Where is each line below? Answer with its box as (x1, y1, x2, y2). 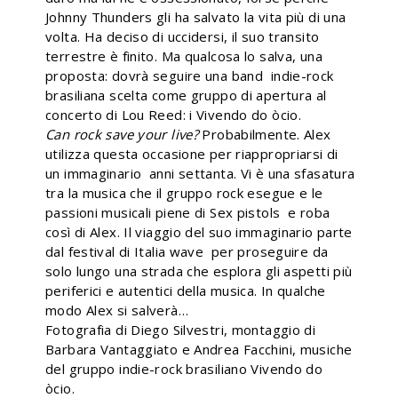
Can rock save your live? (45, 125, 198, 143)
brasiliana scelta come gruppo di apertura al (45, 86, 327, 104)
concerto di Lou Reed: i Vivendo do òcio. (45, 106, 301, 123)
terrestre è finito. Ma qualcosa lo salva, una (45, 47, 322, 65)
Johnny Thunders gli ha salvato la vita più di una (45, 8, 346, 26)
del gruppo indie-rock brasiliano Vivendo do (45, 360, 323, 378)
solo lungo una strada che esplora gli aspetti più (45, 262, 353, 280)
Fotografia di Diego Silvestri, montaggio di (45, 321, 316, 338)
